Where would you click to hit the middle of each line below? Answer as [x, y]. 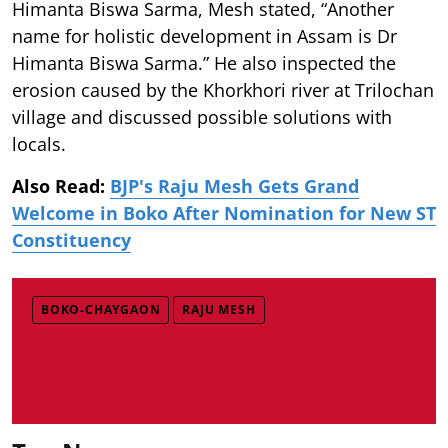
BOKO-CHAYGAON [101, 309]
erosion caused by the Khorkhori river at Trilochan [223, 89]
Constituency [71, 239]
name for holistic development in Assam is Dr [204, 35]
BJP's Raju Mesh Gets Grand [234, 185]
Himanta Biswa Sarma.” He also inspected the [204, 62]
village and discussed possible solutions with [202, 116]
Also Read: [61, 185]
